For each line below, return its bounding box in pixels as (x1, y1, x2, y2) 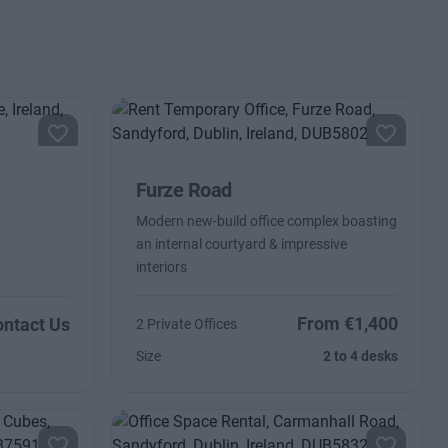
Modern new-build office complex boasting (135, 213, 397, 229)
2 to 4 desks (323, 348, 399, 364)
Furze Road (135, 178, 232, 202)
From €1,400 (297, 313, 399, 334)
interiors (135, 259, 187, 275)
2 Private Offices (135, 316, 237, 332)
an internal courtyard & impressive (135, 236, 347, 252)
